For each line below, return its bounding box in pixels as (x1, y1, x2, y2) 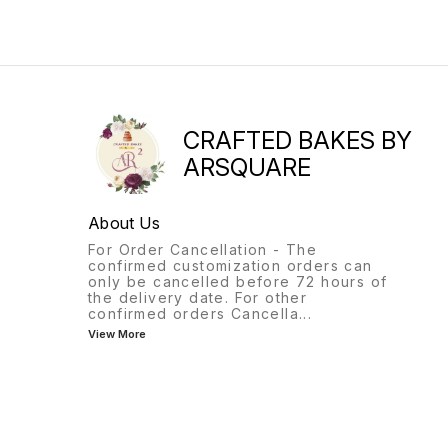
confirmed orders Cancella (88, 305, 299, 323)
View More (88, 327, 146, 342)
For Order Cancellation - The (88, 241, 318, 259)
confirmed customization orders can (88, 257, 373, 275)
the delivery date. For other (88, 289, 308, 307)
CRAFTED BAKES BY (183, 126, 412, 156)
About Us (88, 213, 160, 234)
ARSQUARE (183, 153, 311, 183)
